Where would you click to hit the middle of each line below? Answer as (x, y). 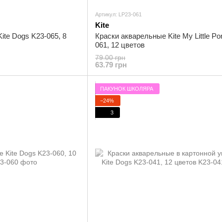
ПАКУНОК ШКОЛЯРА (127, 88)
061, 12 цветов (120, 45)
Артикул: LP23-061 (118, 14)
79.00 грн (110, 57)
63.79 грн (111, 65)
